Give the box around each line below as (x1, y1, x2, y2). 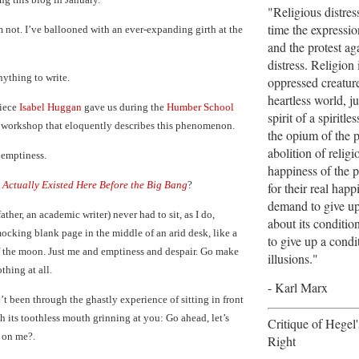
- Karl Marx (268, 278, 328, 296)
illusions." (268, 249, 318, 267)
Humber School (167, 101, 234, 113)
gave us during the (82, 101, 167, 113)
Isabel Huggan (19, 101, 82, 113)
